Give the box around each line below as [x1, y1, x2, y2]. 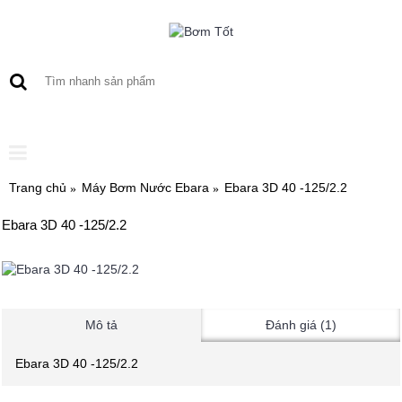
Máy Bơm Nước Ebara [82, 180, 209, 195]
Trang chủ [9, 180, 66, 195]
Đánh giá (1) [265, 318, 336, 332]
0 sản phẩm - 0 [275, 109, 362, 124]
